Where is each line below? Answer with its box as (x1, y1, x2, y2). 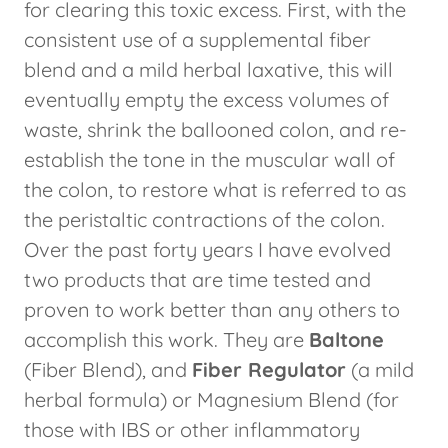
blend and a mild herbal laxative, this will (24, 57, 393, 83)
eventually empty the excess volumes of (24, 87, 389, 113)
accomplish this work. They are (24, 327, 309, 353)
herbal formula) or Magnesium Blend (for (24, 387, 399, 413)
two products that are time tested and (24, 267, 371, 293)
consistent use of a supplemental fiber (24, 27, 371, 53)
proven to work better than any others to (24, 297, 400, 323)
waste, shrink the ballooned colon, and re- (24, 117, 407, 143)
